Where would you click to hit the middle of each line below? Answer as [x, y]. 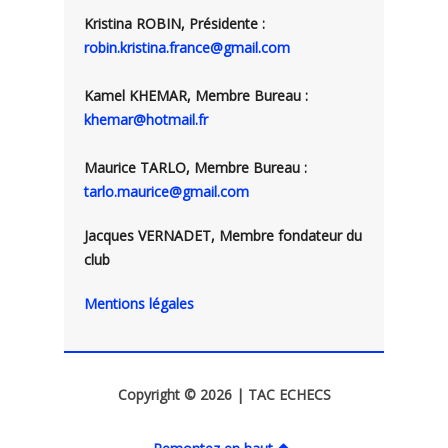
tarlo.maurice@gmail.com [166, 191]
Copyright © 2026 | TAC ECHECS [224, 394]
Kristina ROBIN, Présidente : [174, 23]
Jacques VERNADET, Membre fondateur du [223, 235]
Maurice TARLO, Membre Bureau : [195, 167]
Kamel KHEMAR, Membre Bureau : [196, 95]
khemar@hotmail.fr [146, 119]
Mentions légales [139, 303]
